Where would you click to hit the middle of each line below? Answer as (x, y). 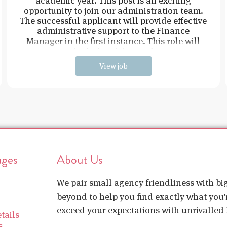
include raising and (113, 51)
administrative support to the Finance (113, 30)
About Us (80, 159)
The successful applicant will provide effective (113, 20)
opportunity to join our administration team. (113, 10)
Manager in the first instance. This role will (113, 41)
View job (113, 66)
